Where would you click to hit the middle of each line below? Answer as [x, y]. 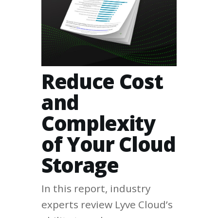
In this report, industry [96, 188]
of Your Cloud [109, 144]
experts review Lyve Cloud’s [107, 204]
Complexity [98, 123]
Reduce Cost [102, 81]
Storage [80, 165]
